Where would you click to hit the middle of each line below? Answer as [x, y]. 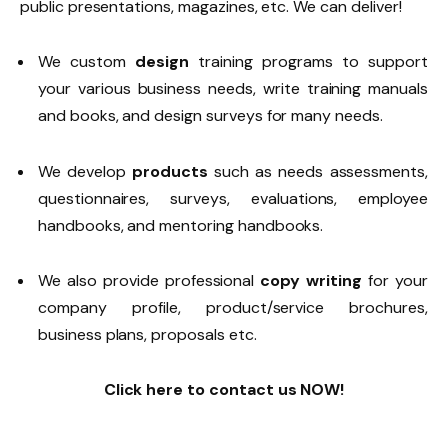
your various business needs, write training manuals [233, 89]
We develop [85, 171]
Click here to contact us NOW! [224, 389]
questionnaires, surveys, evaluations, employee [233, 198]
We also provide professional [149, 280]
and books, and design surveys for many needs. [210, 116]
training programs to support [313, 62]
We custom [87, 62]
